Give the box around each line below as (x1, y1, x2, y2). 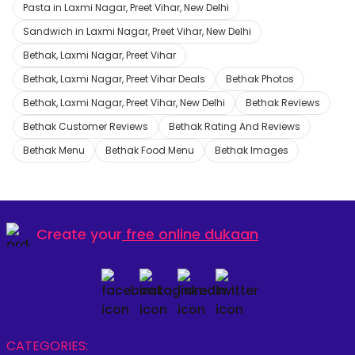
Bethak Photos (226, 71, 294, 86)
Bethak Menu (23, 143, 85, 157)
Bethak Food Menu (105, 143, 194, 157)
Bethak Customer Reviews (23, 119, 148, 133)
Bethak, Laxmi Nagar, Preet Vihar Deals (23, 71, 205, 86)
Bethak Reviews (246, 95, 320, 109)
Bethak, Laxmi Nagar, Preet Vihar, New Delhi (23, 95, 225, 109)
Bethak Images (215, 143, 288, 157)
